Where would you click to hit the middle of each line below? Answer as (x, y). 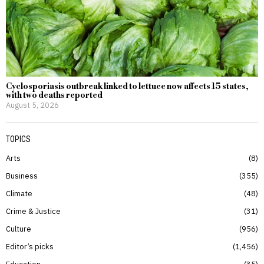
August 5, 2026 (32, 105)
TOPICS (18, 139)
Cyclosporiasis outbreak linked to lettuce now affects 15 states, (127, 87)
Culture (19, 229)
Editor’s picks (30, 247)
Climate (19, 194)
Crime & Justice (33, 211)
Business (22, 176)
